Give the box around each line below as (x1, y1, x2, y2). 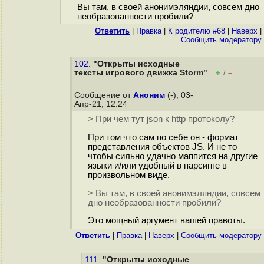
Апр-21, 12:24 (74, 100, 130, 108)
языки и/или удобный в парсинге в (87, 161, 227, 171)
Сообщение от (74, 91, 133, 100)
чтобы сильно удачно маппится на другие (87, 151, 258, 161)
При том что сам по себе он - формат (87, 133, 239, 143)
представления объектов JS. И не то (87, 142, 237, 152)
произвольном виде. (87, 170, 170, 180)
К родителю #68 (168, 27, 225, 35)
